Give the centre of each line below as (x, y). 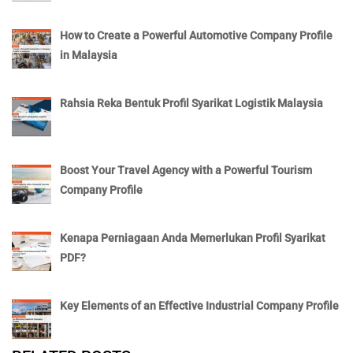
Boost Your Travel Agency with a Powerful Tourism (186, 171)
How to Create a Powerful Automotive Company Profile (196, 35)
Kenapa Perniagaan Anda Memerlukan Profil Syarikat (192, 238)
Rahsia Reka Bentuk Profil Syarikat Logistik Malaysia (191, 103)
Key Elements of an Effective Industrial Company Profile (199, 305)
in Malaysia (88, 55)
